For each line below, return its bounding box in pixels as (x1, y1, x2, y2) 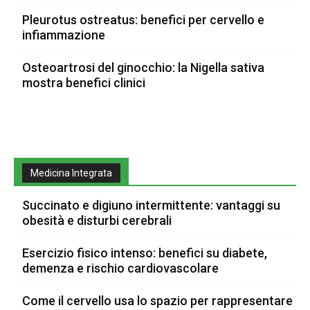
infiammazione (22, 27, 105, 42)
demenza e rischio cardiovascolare (22, 260, 219, 275)
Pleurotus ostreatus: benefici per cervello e (22, 12, 264, 27)
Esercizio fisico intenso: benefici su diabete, (22, 245, 267, 260)
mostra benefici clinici (22, 75, 145, 90)
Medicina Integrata (30, 167, 112, 179)
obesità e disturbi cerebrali (22, 212, 172, 228)
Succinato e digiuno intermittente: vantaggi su (22, 197, 280, 212)
